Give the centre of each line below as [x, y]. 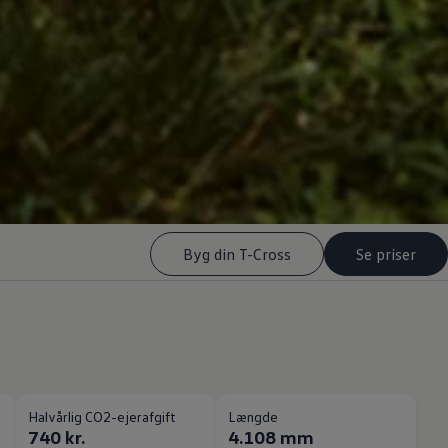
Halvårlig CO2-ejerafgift [101, 416]
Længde [253, 416]
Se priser [386, 253]
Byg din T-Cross [237, 253]
